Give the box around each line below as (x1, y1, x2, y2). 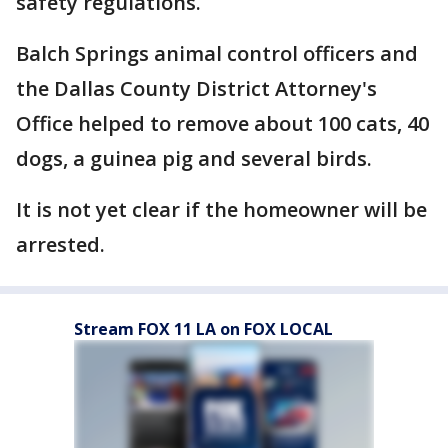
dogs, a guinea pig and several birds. (16, 145, 372, 172)
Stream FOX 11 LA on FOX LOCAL (74, 318, 333, 340)
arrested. (16, 231, 105, 258)
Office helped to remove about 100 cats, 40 (16, 110, 429, 137)
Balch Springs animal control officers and (16, 40, 418, 67)
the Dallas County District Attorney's (16, 75, 377, 102)
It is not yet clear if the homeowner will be (16, 196, 427, 223)
